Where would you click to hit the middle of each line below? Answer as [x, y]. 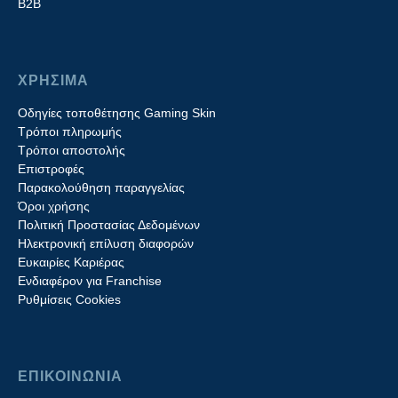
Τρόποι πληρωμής [70, 131]
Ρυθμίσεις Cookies [69, 299]
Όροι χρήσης [54, 206]
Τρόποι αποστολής [72, 150]
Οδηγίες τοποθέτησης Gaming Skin [117, 112]
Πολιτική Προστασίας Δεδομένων [109, 224]
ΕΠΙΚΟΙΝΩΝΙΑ [70, 376]
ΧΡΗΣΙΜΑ [53, 80]
